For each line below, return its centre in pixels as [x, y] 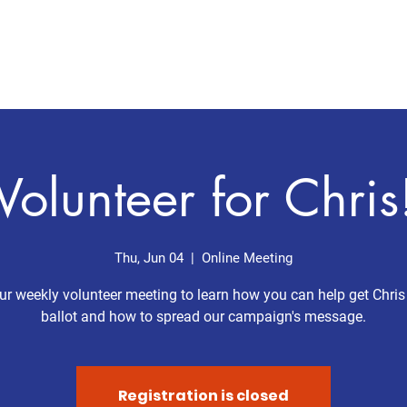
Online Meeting [247, 258]
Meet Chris [287, 56]
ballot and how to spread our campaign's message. [203, 317]
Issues [367, 56]
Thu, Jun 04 [149, 258]
